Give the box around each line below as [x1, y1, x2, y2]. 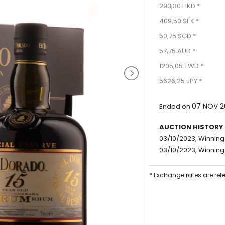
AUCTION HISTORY [159, 122, 223, 132]
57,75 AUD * [159, 46, 195, 56]
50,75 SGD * [159, 31, 196, 41]
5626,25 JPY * [159, 76, 202, 86]
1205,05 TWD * [159, 61, 203, 71]
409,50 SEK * [159, 16, 199, 26]
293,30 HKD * [159, 1, 200, 11]
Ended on [159, 102, 192, 111]
